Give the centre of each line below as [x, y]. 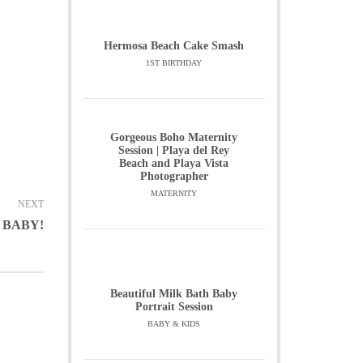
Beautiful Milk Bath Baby [174, 294]
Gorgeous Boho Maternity [174, 137]
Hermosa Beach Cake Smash [174, 46]
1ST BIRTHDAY [174, 63]
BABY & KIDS [174, 324]
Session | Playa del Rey [174, 150]
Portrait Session [174, 307]
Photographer [174, 176]
